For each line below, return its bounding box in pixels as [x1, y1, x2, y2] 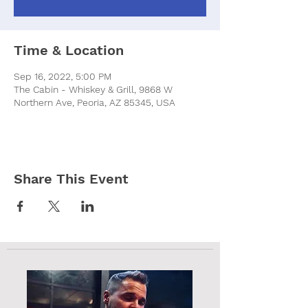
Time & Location [14, 41, 124, 58]
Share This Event [14, 170, 129, 187]
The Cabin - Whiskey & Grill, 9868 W [14, 83, 173, 95]
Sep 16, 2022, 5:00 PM [14, 70, 112, 82]
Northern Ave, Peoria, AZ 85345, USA [14, 96, 175, 108]
